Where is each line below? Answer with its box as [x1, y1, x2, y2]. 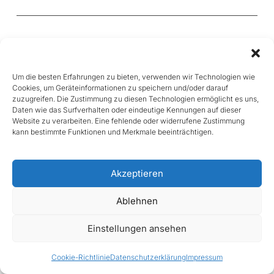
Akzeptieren [111, 167, 163, 179]
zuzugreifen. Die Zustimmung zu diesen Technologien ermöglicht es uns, [12, 94, 259, 104]
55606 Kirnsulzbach [26, 76, 117, 89]
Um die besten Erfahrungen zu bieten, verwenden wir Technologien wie [12, 72, 255, 82]
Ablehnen [116, 194, 158, 207]
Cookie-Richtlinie [51, 253, 110, 262]
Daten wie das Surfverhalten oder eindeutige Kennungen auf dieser [12, 105, 241, 115]
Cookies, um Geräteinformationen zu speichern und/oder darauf [12, 83, 228, 93]
